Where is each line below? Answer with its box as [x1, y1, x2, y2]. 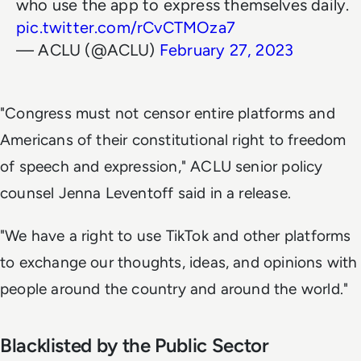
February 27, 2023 [159, 39, 294, 60]
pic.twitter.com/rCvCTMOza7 [16, 17, 235, 37]
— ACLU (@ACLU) [16, 39, 160, 60]
